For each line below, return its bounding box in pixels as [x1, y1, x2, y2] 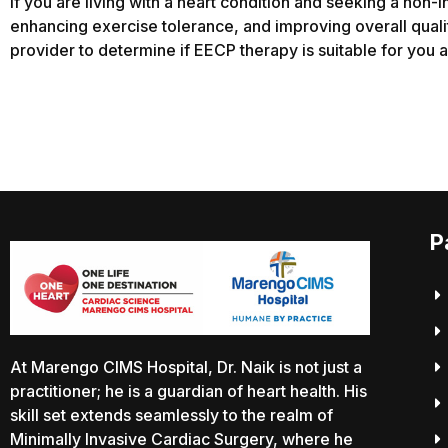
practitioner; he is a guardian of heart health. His [10, 380, 367, 401]
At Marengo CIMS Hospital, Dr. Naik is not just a [10, 356, 362, 377]
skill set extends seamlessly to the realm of [10, 404, 333, 425]
